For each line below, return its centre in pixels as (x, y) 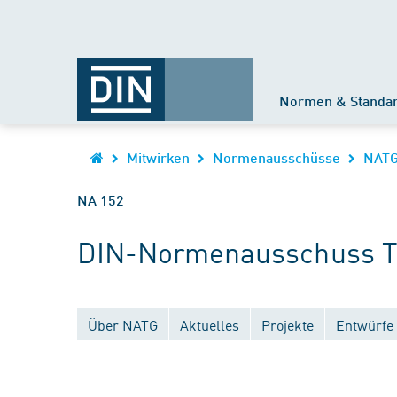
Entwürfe (365, 324)
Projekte (288, 324)
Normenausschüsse (276, 157)
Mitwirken (158, 157)
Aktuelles (210, 324)
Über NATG (123, 324)
